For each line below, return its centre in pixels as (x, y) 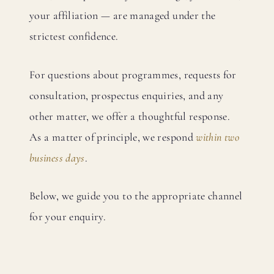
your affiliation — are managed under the (123, 15)
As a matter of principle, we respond (113, 137)
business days (57, 157)
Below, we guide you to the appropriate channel (136, 196)
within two (217, 137)
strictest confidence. (74, 36)
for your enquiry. (68, 217)
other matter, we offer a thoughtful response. (130, 116)
